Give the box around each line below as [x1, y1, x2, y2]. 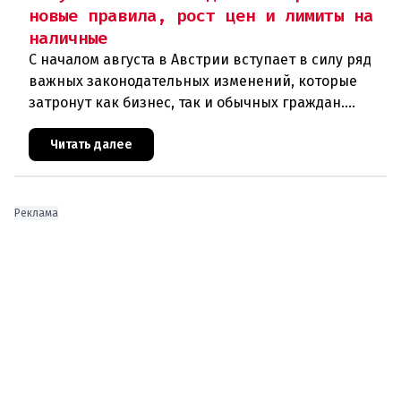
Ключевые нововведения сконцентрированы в [29, 115, 360, 133]
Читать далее [50, 137, 132, 153]
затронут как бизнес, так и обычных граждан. [29, 94, 345, 112]
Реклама [14, 207, 58, 220]
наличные [29, 27, 107, 50]
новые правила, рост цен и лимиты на [29, 4, 373, 28]
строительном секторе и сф [29, 137, 221, 155]
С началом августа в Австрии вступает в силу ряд [29, 51, 371, 69]
